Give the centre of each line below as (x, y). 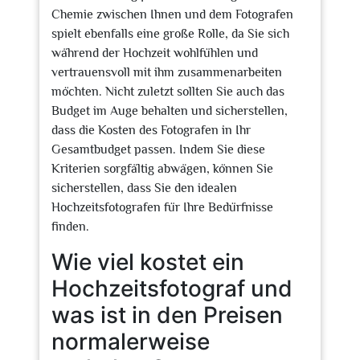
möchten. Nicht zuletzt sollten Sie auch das (168, 92)
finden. (70, 227)
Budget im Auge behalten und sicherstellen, (170, 111)
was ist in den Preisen (167, 315)
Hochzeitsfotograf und (172, 288)
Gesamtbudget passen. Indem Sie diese (158, 149)
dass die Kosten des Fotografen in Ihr (151, 130)
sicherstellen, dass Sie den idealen (144, 188)
